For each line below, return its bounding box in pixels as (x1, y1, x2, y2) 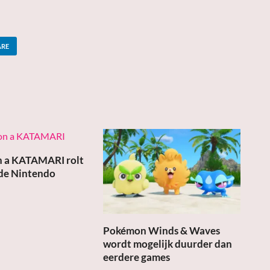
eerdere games (103, 250, 171, 263)
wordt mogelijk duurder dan (103, 237, 233, 250)
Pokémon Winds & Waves (103, 224, 221, 237)
